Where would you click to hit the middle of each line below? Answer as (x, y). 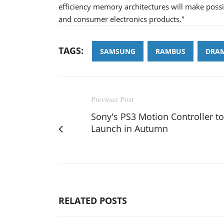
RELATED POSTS (93, 200)
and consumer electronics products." (121, 19)
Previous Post (112, 99)
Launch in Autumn (129, 128)
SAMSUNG (118, 51)
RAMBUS (170, 51)
